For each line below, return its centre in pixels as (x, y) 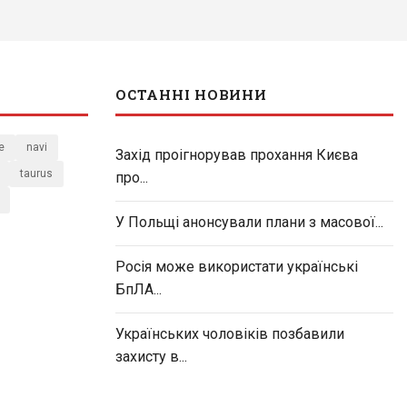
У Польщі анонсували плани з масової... (249, 222)
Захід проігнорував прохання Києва (237, 154)
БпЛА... (139, 289)
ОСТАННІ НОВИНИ (191, 94)
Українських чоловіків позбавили (230, 333)
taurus (36, 173)
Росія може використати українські (237, 266)
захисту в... (151, 356)
